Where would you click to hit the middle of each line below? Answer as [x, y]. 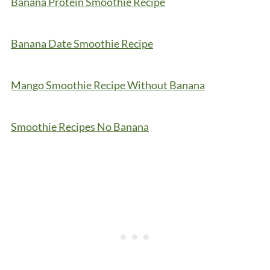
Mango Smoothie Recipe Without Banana [108, 85]
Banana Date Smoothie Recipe [82, 43]
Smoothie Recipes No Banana [80, 126]
